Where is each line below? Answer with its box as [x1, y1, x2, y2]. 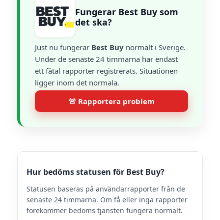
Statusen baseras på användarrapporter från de [27, 184, 185, 193]
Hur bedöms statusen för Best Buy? [27, 166, 165, 177]
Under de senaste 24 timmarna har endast [35, 54, 178, 64]
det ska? [75, 16, 112, 28]
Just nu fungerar [35, 42, 91, 52]
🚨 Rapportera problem [68, 96, 155, 106]
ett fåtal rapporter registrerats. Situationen [35, 66, 178, 76]
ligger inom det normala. [35, 78, 119, 87]
